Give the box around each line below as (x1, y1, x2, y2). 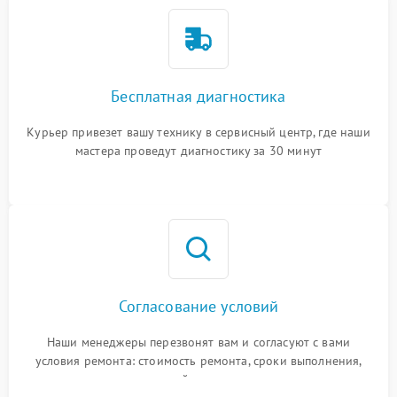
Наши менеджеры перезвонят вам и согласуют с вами (46, 334, 351, 350)
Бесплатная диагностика (111, 86, 286, 106)
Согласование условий (118, 296, 279, 316)
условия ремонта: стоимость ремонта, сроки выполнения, (35, 353, 362, 369)
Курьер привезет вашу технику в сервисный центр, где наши (27, 124, 370, 140)
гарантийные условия (137, 371, 260, 387)
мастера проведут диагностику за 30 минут (75, 143, 322, 159)
